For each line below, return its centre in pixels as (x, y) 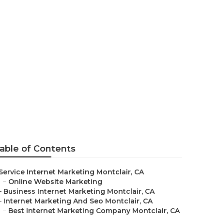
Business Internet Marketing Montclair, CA (79, 191)
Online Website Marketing (55, 182)
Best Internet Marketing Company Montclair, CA (94, 211)
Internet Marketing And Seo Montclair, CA (78, 201)
